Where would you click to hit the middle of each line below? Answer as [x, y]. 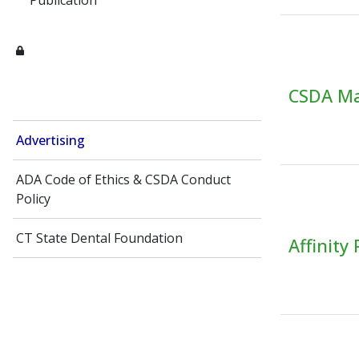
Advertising [50, 140]
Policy [33, 199]
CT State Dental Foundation [99, 238]
